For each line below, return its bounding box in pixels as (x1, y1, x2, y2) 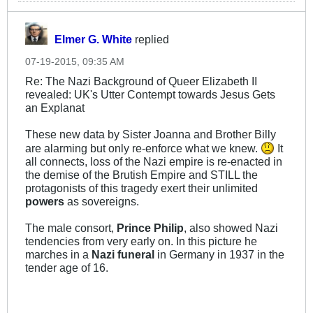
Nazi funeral (92, 247, 154, 261)
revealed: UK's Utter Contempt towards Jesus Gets (25, 87, 275, 101)
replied (132, 32, 169, 45)
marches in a (25, 247, 92, 261)
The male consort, (25, 221, 117, 234)
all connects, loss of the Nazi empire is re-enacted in (25, 154, 282, 168)
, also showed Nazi (184, 221, 278, 234)
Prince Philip (117, 221, 184, 234)
